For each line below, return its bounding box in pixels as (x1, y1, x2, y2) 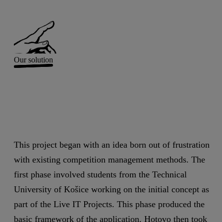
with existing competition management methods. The (14, 155, 205, 165)
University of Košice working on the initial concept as (14, 184, 209, 195)
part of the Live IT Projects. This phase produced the (14, 199, 205, 210)
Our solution (14, 55, 53, 64)
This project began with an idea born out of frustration (14, 140, 210, 150)
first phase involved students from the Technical (14, 169, 187, 180)
